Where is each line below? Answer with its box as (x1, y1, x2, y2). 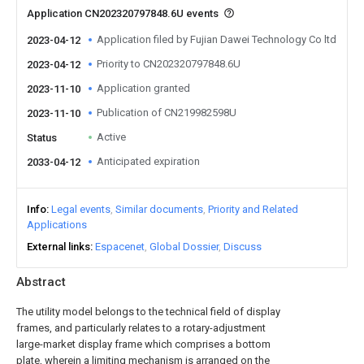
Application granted (97, 82, 190, 94)
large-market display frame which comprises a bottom (16, 338, 271, 350)
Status (27, 132, 57, 144)
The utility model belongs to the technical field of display (16, 305, 280, 318)
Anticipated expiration (97, 155, 200, 167)
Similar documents (115, 203, 203, 215)
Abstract (16, 275, 66, 289)
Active (97, 131, 126, 143)
